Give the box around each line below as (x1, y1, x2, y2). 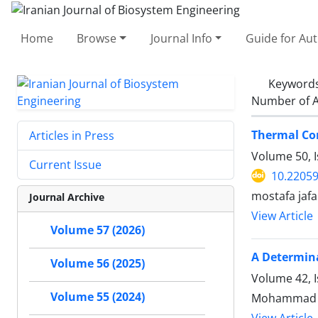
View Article (251, 208, 313, 224)
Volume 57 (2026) (50, 222, 145, 238)
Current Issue (29, 156, 102, 172)
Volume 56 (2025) (50, 256, 145, 271)
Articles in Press (29, 127, 114, 143)
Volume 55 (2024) (50, 289, 145, 305)
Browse (77, 30, 117, 46)
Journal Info (150, 30, 212, 46)
